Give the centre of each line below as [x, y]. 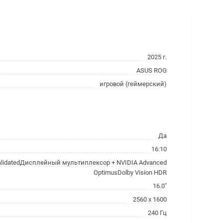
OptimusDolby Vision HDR [130, 172]
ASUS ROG [152, 70]
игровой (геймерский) [133, 84]
